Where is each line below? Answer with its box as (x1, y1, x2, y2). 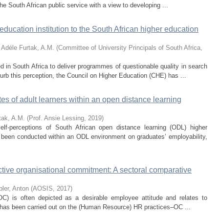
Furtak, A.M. (19, 44, 54, 51)
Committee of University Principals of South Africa (58, 44, 200, 51)
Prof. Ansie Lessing (29, 114, 84, 122)
